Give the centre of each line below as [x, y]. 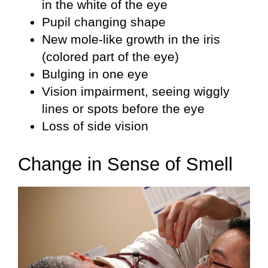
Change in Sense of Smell [125, 165]
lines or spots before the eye [123, 109]
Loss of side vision [95, 126]
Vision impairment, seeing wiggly [136, 92]
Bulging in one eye [95, 74]
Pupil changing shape [104, 22]
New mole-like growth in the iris [131, 39]
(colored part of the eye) [110, 57]
